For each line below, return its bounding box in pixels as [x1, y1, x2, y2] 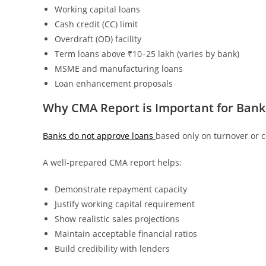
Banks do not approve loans [43, 130, 156, 141]
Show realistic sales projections [55, 213, 179, 224]
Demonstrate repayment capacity [55, 183, 187, 195]
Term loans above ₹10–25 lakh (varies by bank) [55, 48, 239, 59]
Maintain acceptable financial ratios [55, 228, 197, 239]
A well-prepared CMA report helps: [43, 157, 182, 168]
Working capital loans [55, 4, 140, 15]
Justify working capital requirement [55, 198, 195, 210]
